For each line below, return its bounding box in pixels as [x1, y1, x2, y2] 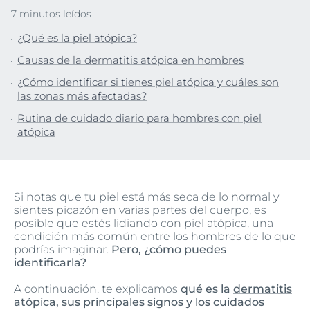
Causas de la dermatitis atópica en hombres [17, 53, 244, 66]
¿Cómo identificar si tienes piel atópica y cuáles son [17, 75, 279, 89]
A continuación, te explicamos [14, 282, 181, 295]
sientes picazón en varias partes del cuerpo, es [14, 203, 266, 217]
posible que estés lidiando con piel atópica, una [14, 217, 273, 230]
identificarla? [14, 256, 86, 269]
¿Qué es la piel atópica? [17, 31, 137, 44]
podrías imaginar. [14, 243, 111, 256]
